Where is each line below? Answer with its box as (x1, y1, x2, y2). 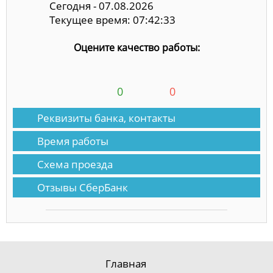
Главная (105, 257, 146, 271)
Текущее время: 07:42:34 (49, 12, 175, 27)
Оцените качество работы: (73, 41, 200, 55)
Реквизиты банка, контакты (37, 111, 175, 126)
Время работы (37, 134, 108, 149)
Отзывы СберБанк (37, 180, 128, 195)
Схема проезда (37, 157, 113, 172)
